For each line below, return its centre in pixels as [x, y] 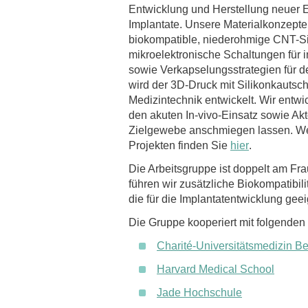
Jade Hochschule [199, 293]
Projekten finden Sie [179, 145]
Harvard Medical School [216, 269]
